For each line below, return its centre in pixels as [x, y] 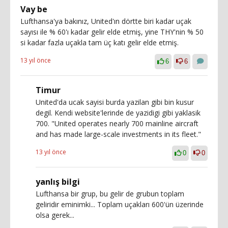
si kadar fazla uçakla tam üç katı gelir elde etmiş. [99, 42]
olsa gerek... [55, 215]
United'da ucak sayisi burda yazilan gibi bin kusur [115, 102]
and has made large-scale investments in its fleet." [118, 134]
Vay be [34, 9]
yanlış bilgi [58, 182]
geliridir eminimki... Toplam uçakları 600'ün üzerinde [120, 204]
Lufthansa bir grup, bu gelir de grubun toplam [110, 194]
